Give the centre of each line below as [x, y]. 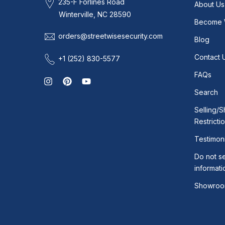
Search [206, 92]
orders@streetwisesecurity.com [110, 36]
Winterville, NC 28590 [95, 15]
